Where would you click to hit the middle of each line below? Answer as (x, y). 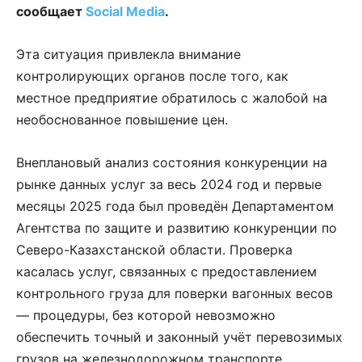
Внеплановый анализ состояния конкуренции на (172, 162)
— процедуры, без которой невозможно (146, 315)
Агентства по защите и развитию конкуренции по (177, 227)
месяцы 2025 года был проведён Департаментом (175, 206)
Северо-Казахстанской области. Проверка (154, 249)
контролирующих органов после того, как (152, 76)
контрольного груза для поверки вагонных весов (175, 293)
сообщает (51, 11)
